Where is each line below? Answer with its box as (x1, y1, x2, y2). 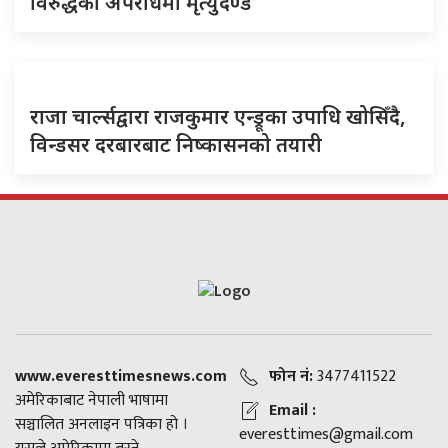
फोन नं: (269, 362, 313, 390)
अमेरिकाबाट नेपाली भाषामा (15, 386, 168, 414)
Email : (269, 396, 316, 424)
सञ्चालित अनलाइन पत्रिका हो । (15, 410, 188, 438)
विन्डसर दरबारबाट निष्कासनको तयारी (30, 130, 322, 158)
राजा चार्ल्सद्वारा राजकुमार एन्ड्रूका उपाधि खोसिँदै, (30, 102, 406, 130)
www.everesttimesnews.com (15, 362, 227, 390)
